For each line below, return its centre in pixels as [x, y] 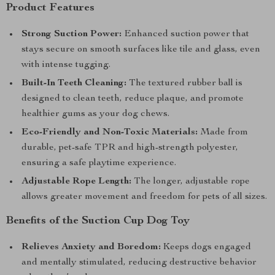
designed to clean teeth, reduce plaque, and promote [133, 99]
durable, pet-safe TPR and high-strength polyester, [130, 148]
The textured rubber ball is [184, 83]
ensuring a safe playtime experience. [99, 163]
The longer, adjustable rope [191, 182]
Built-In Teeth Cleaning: [74, 83]
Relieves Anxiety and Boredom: [91, 247]
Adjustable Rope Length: [76, 182]
